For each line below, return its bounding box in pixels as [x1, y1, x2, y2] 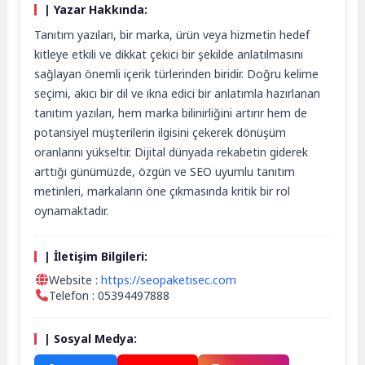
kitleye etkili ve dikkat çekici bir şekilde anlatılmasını [34, 46, 304, 63]
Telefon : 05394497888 [49, 288, 170, 304]
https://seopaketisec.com [101, 272, 237, 288]
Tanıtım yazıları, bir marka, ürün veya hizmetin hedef [34, 27, 310, 43]
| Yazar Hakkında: [44, 2, 148, 18]
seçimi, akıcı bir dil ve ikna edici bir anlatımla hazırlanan [34, 86, 321, 102]
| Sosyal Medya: [44, 331, 138, 347]
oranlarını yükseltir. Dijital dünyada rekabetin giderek [34, 144, 309, 161]
